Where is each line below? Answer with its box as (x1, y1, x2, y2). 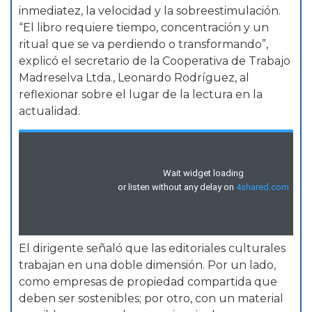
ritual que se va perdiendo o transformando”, (19, 38, 268, 52)
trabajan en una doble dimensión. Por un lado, (19, 258, 276, 272)
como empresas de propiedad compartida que (19, 275, 277, 289)
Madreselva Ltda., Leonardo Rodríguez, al (19, 71, 249, 85)
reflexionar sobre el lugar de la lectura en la (19, 88, 263, 102)
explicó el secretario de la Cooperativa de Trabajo (19, 54, 290, 68)
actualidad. (19, 104, 80, 118)
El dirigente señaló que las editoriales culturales (19, 242, 286, 256)
